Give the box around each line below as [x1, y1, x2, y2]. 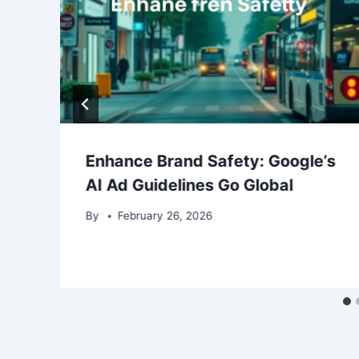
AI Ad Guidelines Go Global [86, 175, 293, 195]
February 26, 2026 [118, 209, 213, 223]
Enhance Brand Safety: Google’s [86, 151, 336, 171]
